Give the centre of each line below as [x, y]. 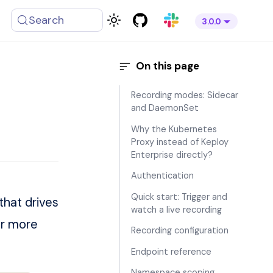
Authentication [162, 176]
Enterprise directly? [172, 154]
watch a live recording [176, 209]
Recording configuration [180, 231]
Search [47, 20]
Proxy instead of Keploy [180, 142]
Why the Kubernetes [174, 129]
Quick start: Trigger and [179, 197]
